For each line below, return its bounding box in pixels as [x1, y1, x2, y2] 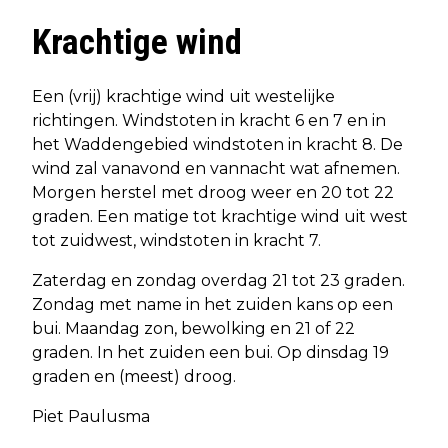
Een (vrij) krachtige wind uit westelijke [32, 86, 335, 106]
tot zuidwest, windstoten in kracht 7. [32, 230, 321, 250]
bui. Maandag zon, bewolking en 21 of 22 [32, 318, 355, 338]
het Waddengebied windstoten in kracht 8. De [32, 134, 403, 154]
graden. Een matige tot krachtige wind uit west [32, 206, 408, 226]
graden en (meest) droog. [32, 366, 236, 386]
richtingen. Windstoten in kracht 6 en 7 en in [32, 110, 386, 130]
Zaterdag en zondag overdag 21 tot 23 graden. [32, 270, 405, 290]
